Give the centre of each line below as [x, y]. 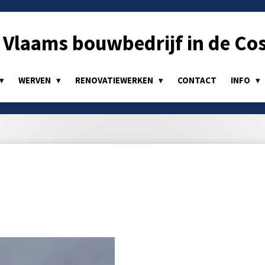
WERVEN [35, 80]
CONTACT [197, 80]
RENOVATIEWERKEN [115, 80]
